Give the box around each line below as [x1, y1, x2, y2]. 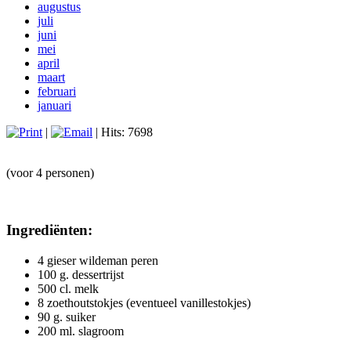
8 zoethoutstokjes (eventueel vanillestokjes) [38, 295, 251, 309]
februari [38, 85, 76, 99]
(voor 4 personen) [6, 166, 94, 180]
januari [38, 99, 71, 113]
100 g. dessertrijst [38, 267, 124, 281]
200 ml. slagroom [38, 324, 124, 338]
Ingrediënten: [6, 222, 92, 239]
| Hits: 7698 [92, 125, 153, 139]
